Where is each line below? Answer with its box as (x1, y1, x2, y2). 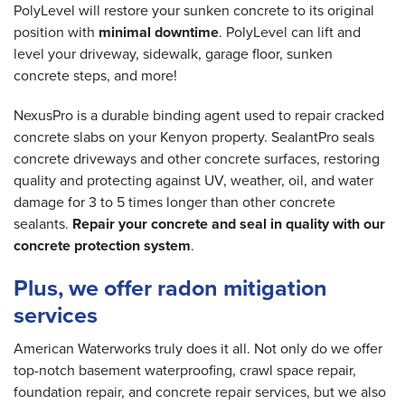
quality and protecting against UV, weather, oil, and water (14, 170, 373, 192)
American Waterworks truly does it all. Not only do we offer (14, 338, 382, 360)
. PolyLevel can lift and (219, 22, 361, 43)
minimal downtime (99, 22, 219, 43)
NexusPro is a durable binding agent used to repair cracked (14, 105, 384, 127)
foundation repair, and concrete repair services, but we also (14, 381, 386, 403)
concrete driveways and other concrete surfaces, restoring (14, 148, 380, 170)
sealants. (14, 213, 72, 235)
